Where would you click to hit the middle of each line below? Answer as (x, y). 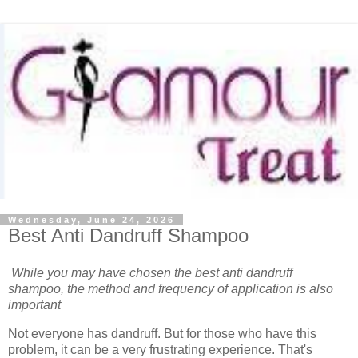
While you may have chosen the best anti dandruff (152, 273)
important (34, 305)
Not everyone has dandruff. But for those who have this (162, 334)
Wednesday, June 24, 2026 (91, 219)
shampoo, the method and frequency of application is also (171, 289)
